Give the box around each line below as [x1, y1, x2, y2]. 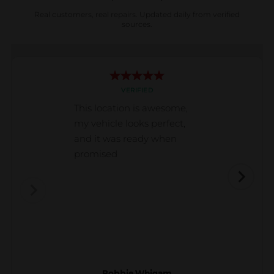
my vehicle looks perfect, [74, 117, 185, 130]
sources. [122, 20, 152, 29]
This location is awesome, [74, 102, 188, 114]
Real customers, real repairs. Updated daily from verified [34, 10, 240, 20]
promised [74, 148, 117, 160]
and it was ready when [74, 133, 177, 145]
